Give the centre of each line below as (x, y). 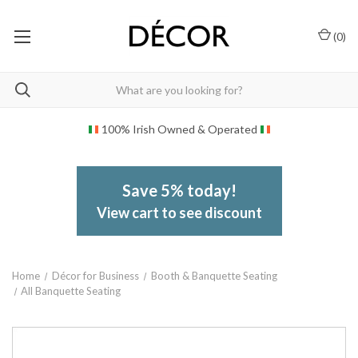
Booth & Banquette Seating (214, 276)
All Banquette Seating (71, 291)
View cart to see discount (179, 213)
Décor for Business (95, 276)
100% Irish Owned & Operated (179, 129)
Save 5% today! (179, 190)
